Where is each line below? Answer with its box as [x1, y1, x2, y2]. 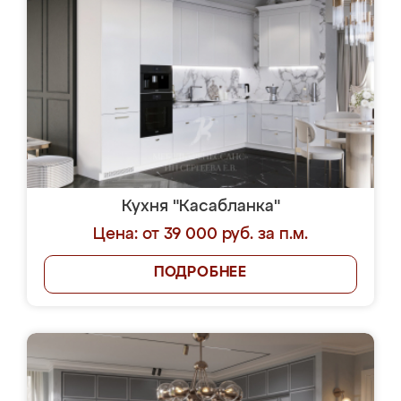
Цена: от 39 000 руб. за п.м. [93, 226, 308, 243]
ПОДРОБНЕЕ [153, 266, 248, 280]
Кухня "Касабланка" [121, 199, 280, 215]
